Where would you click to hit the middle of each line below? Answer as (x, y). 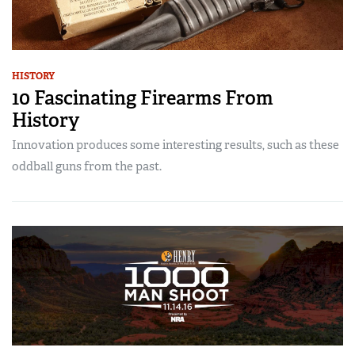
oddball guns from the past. (87, 167)
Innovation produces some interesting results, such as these (176, 145)
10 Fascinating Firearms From (143, 98)
